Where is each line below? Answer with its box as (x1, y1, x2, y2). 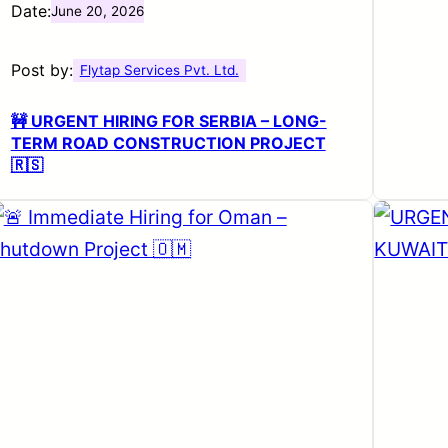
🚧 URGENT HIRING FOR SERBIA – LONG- (10, 110, 327, 131)
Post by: (10, 59, 73, 80)
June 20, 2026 (50, 2, 144, 19)
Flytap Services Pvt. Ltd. (79, 61, 239, 78)
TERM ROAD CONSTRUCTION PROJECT (10, 132, 326, 153)
